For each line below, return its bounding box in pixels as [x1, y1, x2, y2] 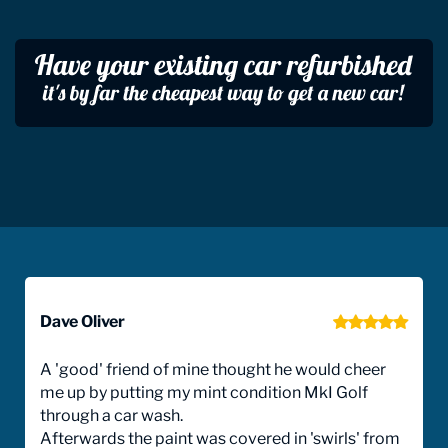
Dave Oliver [40, 312, 125, 332]
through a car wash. [40, 406, 183, 426]
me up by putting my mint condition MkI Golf [40, 383, 368, 403]
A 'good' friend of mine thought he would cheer [40, 360, 386, 380]
